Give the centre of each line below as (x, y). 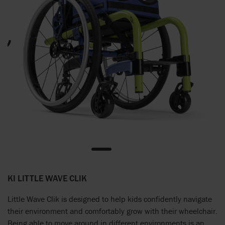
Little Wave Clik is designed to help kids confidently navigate (110, 199)
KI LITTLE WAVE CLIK (47, 178)
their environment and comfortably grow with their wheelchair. (113, 211)
